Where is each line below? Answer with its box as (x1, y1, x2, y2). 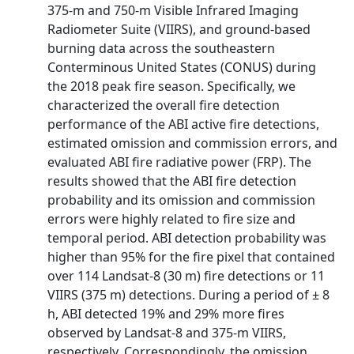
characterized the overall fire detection (47, 96, 280, 114)
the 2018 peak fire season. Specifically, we (47, 77, 296, 95)
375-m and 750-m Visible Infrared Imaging (47, 2, 299, 19)
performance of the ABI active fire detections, (47, 115, 319, 133)
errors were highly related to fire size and (47, 210, 296, 228)
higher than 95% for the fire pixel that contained (47, 248, 335, 265)
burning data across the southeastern (47, 40, 275, 57)
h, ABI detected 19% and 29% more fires (47, 305, 284, 322)
